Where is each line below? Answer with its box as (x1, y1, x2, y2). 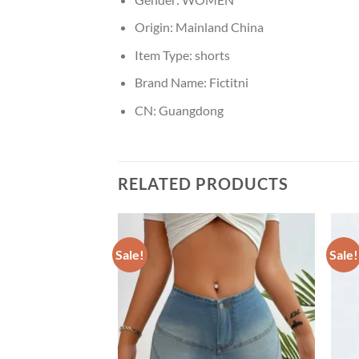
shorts (194, 46, 230, 63)
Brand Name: (134, 75, 209, 91)
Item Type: (134, 46, 195, 63)
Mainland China (175, 19, 264, 35)
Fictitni (208, 75, 248, 91)
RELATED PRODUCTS (118, 173, 288, 193)
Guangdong (158, 102, 224, 118)
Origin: (134, 19, 175, 35)
